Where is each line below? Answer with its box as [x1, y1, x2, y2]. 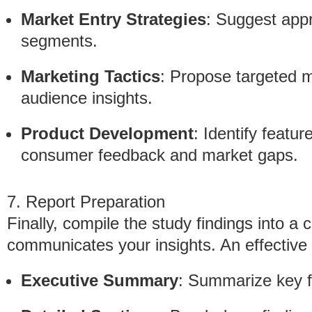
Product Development [21, 124, 194, 143]
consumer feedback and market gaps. [21, 146, 298, 164]
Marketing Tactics [21, 67, 160, 86]
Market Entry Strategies [21, 10, 206, 29]
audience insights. [21, 88, 153, 107]
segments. [21, 31, 97, 50]
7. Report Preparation [7, 192, 165, 211]
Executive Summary [21, 271, 178, 290]
